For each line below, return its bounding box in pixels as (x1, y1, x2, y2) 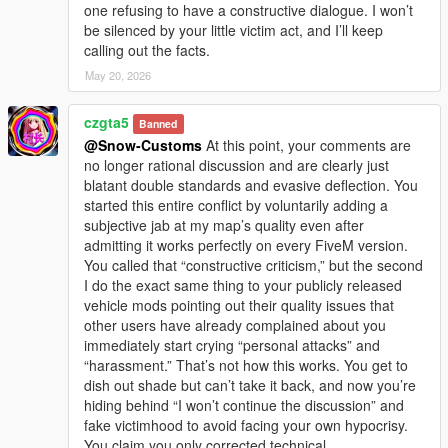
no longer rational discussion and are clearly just (84, 154, 389, 175)
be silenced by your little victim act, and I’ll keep (84, 19, 383, 40)
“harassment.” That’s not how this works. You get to (84, 354, 408, 375)
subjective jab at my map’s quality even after (84, 214, 364, 235)
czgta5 (84, 111, 129, 132)
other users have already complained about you (84, 314, 386, 335)
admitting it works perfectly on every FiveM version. (84, 234, 408, 255)
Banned (139, 115, 178, 131)
